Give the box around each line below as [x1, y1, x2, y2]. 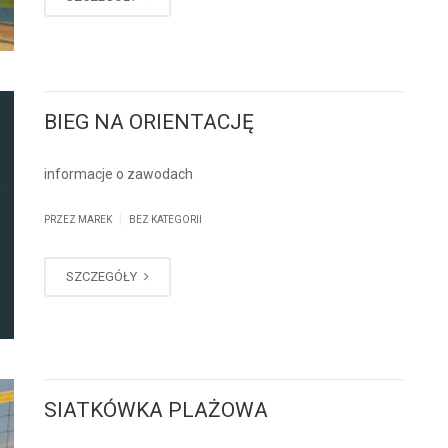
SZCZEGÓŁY [66, 269, 140, 285]
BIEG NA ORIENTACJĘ [44, 110, 254, 135]
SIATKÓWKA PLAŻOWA [44, 398, 268, 423]
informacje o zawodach [44, 166, 193, 183]
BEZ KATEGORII [129, 214, 202, 226]
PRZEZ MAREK [44, 214, 114, 226]
